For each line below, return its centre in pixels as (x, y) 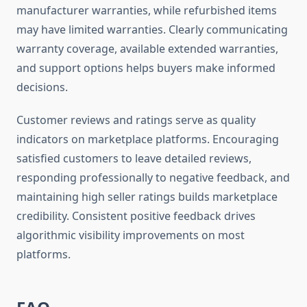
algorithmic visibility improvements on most (131, 235)
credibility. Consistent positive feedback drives (136, 216)
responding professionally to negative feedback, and (153, 178)
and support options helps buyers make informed (146, 68)
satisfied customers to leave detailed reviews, (134, 159)
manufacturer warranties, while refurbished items (147, 11)
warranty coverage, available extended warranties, (147, 49)
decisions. (42, 87)
